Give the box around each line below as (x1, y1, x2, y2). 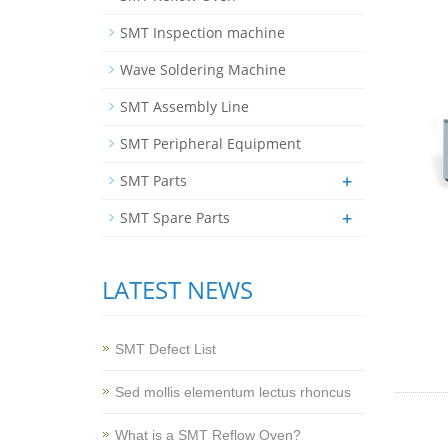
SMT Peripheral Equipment (120, 134, 301, 153)
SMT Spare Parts (120, 208, 230, 227)
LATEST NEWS (102, 273, 253, 306)
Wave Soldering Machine (120, 60, 286, 79)
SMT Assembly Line (120, 97, 249, 116)
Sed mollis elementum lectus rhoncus (115, 384, 351, 400)
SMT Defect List (115, 341, 216, 357)
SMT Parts (120, 171, 187, 190)
